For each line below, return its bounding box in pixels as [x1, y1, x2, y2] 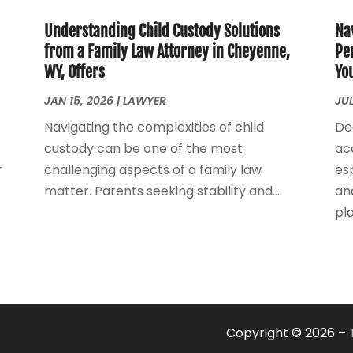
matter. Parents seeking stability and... [43, 181, 280, 200]
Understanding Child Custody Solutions [43, 20, 280, 41]
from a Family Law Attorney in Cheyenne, [43, 41, 290, 61]
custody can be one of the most [43, 139, 243, 158]
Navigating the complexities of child [43, 117, 264, 136]
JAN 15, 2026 [43, 92, 113, 109]
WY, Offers [43, 61, 105, 82]
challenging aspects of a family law [43, 160, 262, 179]
